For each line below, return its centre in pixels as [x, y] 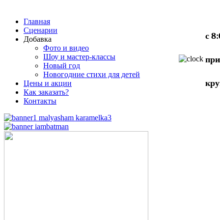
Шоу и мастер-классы [79, 57]
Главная [37, 21]
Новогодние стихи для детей [92, 74]
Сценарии [41, 30]
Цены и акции [48, 83]
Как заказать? [46, 92]
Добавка [38, 39]
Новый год [62, 66]
